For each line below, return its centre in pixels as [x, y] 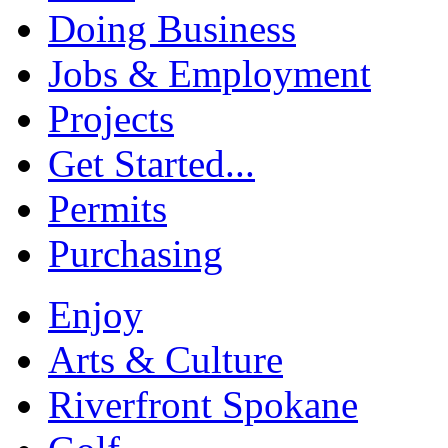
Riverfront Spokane [203, 405]
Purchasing [135, 254]
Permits [107, 209]
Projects [111, 119]
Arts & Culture [165, 360]
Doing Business [172, 29]
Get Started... [151, 164]
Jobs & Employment [209, 74]
